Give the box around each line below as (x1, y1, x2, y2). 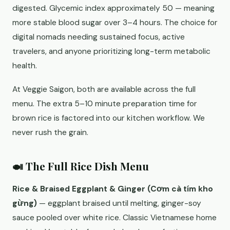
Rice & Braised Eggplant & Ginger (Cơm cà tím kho (12, 184, 213, 194)
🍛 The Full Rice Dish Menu (12, 159, 149, 173)
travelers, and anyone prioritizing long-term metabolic (12, 46, 210, 56)
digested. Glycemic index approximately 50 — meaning (12, 3, 215, 13)
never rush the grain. (12, 127, 88, 138)
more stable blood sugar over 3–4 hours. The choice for (12, 17, 218, 28)
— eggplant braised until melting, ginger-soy (37, 198, 201, 208)
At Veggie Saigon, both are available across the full (12, 84, 196, 94)
